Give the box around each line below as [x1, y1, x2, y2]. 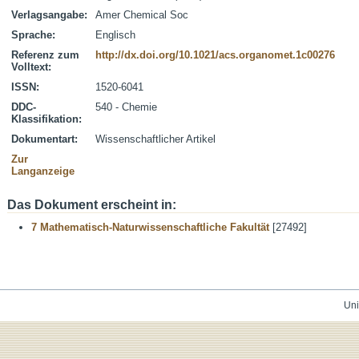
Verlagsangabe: [11, 9, 87, 21]
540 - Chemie [95, 101, 157, 113]
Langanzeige [11, 165, 75, 177]
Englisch [95, 29, 135, 41]
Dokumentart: [11, 133, 78, 145]
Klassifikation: [11, 113, 82, 125]
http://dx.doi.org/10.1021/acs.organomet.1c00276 [95, 49, 335, 61]
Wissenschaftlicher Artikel [95, 133, 216, 145]
